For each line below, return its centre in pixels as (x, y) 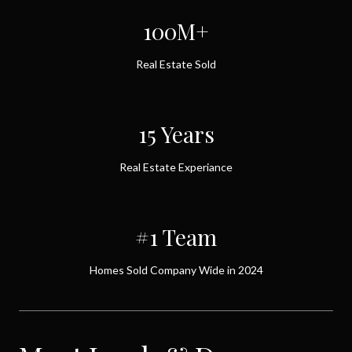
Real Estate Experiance (176, 167)
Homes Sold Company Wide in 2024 (176, 270)
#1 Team (176, 237)
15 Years (176, 134)
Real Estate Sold (176, 64)
